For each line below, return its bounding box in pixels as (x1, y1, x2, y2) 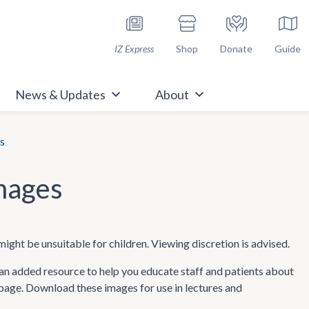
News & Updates (14, 87, 106, 102)
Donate (220, 43, 252, 54)
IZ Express (114, 43, 154, 54)
